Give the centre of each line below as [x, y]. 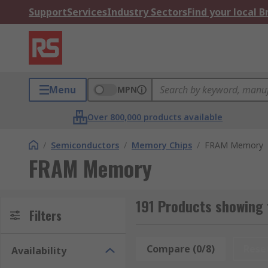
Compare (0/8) [180, 249]
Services [87, 12]
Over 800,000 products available [155, 117]
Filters [45, 215]
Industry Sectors [147, 12]
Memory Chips [162, 145]
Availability [39, 251]
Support [48, 12]
